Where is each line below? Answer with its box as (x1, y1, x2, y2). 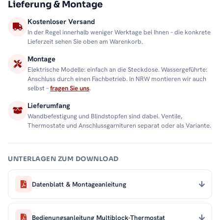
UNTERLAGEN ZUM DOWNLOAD (8, 155, 119, 164)
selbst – (27, 84, 50, 93)
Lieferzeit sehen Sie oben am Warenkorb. (27, 37, 143, 46)
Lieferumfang (27, 101, 70, 110)
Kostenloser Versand (27, 17, 95, 27)
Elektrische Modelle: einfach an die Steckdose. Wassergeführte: (27, 65, 207, 74)
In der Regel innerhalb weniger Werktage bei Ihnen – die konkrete (27, 28, 211, 37)
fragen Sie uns (50, 84, 89, 93)
